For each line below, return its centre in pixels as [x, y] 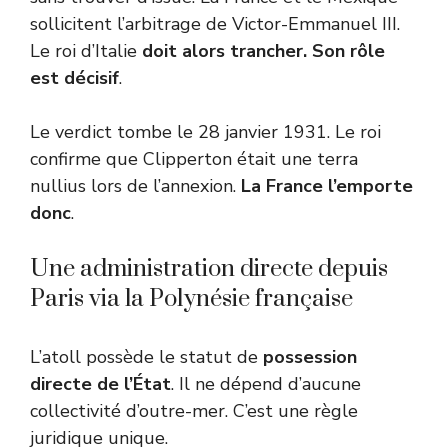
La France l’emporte [327, 186]
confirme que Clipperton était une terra [194, 159]
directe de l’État [100, 384]
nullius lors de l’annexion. [135, 186]
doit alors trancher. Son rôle [263, 51]
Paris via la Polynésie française [191, 299]
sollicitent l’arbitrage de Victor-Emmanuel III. [215, 24]
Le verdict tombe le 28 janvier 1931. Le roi [205, 132]
